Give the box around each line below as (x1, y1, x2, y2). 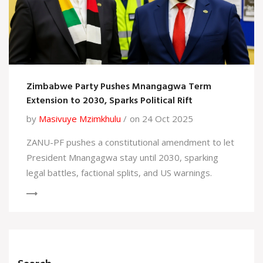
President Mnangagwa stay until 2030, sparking (26, 151, 218, 164)
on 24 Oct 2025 (130, 113, 193, 125)
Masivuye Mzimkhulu (39, 113, 121, 125)
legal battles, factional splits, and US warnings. (26, 167, 212, 179)
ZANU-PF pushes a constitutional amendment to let (26, 136, 234, 149)
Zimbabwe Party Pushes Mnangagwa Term (26, 79, 211, 95)
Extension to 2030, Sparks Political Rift (26, 93, 193, 109)
